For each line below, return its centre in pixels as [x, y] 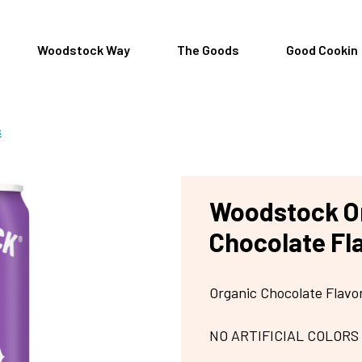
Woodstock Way [83, 49]
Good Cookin [322, 49]
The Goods [208, 49]
